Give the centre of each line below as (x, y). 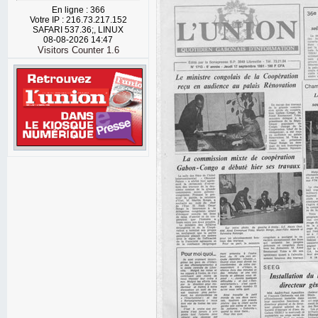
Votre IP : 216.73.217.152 (78, 20)
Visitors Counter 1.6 (78, 50)
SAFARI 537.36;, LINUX (78, 30)
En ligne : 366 (78, 10)
